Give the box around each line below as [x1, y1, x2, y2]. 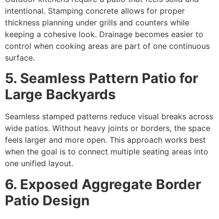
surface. [5, 52, 35, 63]
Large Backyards [5, 86, 116, 103]
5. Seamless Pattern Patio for [5, 70, 198, 87]
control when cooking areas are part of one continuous [5, 41, 210, 51]
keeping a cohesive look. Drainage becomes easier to [5, 29, 203, 39]
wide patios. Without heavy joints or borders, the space [5, 123, 210, 133]
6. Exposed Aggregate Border [5, 175, 201, 193]
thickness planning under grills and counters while [5, 17, 189, 27]
